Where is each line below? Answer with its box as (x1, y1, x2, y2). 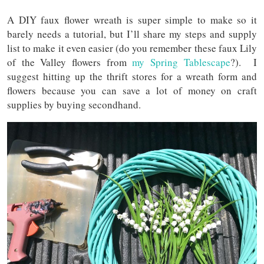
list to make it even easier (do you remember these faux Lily (7, 41, 257, 55)
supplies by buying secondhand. (7, 97, 141, 111)
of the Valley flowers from (7, 55, 133, 69)
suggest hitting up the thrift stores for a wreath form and (7, 69, 257, 83)
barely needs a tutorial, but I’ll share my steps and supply (7, 27, 257, 41)
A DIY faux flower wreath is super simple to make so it (7, 12, 257, 27)
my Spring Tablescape (132, 55, 230, 69)
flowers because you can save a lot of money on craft (7, 83, 257, 97)
